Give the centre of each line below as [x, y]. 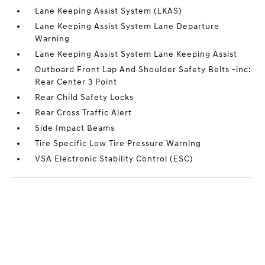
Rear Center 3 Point [76, 82]
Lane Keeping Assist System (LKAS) [109, 11]
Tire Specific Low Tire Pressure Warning [118, 143]
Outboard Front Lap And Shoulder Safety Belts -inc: [143, 70]
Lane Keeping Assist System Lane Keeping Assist [136, 54]
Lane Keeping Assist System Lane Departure [127, 26]
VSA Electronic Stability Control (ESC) [114, 159]
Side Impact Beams [75, 128]
